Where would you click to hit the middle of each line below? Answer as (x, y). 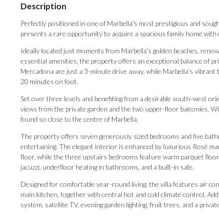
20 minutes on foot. (49, 82)
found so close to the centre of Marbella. (79, 119)
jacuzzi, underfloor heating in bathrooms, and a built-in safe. (107, 167)
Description (44, 6)
